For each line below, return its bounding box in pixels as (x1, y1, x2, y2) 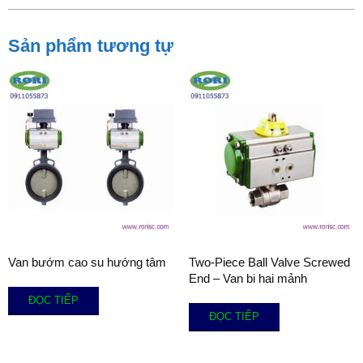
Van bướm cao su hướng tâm (8, 254, 166, 269)
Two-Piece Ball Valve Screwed (188, 254, 350, 269)
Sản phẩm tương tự (8, 36, 173, 57)
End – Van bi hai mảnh (188, 271, 307, 285)
